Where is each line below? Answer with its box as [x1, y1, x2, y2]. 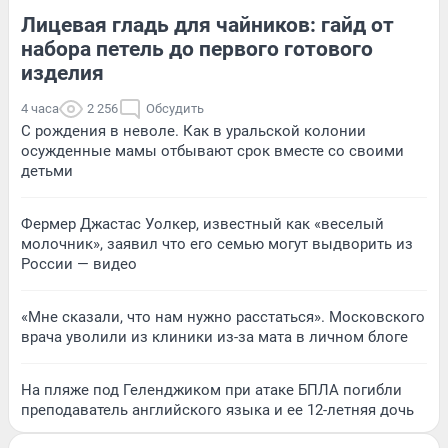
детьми [21, 161, 73, 180]
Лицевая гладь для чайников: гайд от [21, 12, 394, 37]
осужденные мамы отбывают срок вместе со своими [21, 141, 404, 160]
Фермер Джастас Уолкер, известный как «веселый [21, 214, 384, 233]
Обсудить [146, 100, 204, 116]
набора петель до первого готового [21, 36, 373, 61]
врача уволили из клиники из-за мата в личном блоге [21, 327, 408, 346]
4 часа [21, 100, 59, 116]
